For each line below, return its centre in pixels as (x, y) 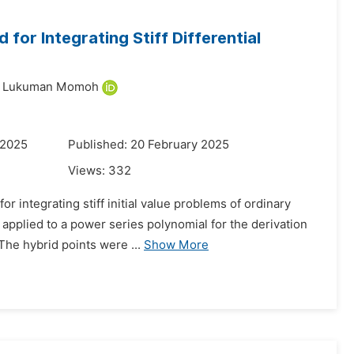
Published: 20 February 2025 (149, 145)
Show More (176, 245)
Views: (88, 171)
